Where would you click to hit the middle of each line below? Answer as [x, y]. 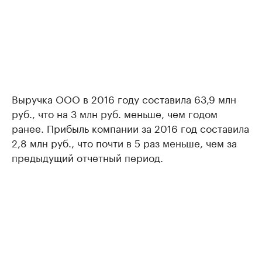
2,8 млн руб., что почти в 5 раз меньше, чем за [124, 142]
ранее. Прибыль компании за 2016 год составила [130, 127]
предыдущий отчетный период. [87, 157]
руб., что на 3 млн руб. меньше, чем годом [115, 113]
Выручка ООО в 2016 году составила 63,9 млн [124, 98]
